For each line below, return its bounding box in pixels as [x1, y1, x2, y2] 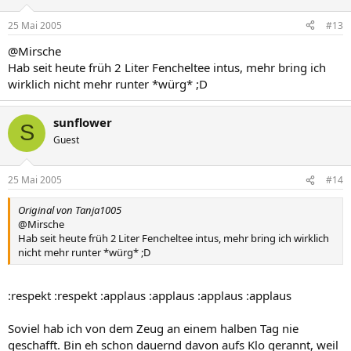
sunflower [53, 114, 112, 130]
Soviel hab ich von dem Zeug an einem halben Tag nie [8, 320, 299, 336]
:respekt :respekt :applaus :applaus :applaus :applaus [8, 287, 291, 303]
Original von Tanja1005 [18, 203, 121, 217]
